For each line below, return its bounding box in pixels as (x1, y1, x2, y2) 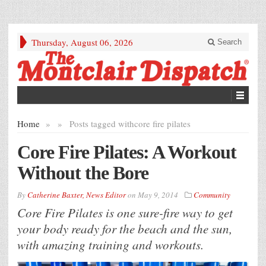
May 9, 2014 (138, 189, 178, 201)
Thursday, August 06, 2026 (31, 36, 133, 48)
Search (215, 37, 242, 46)
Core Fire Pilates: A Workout (17, 141, 236, 163)
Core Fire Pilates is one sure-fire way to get (17, 204, 233, 221)
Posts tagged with (69, 118, 134, 130)
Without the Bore (17, 162, 148, 184)
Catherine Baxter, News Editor (27, 189, 126, 201)
